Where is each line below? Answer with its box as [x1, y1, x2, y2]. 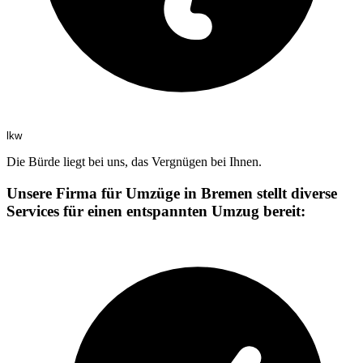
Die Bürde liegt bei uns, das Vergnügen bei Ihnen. [6, 154, 262, 169]
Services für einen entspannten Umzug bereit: [6, 202, 305, 220]
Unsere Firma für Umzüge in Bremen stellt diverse [6, 184, 337, 202]
